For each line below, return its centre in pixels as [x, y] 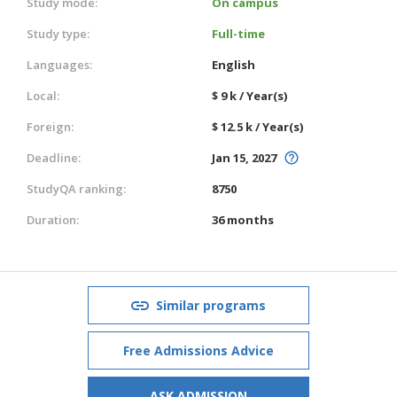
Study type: [58, 33]
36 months [243, 219]
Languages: [59, 64]
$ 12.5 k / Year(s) [257, 126]
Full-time [238, 33]
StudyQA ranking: [76, 188]
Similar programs [211, 305]
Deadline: [54, 157]
